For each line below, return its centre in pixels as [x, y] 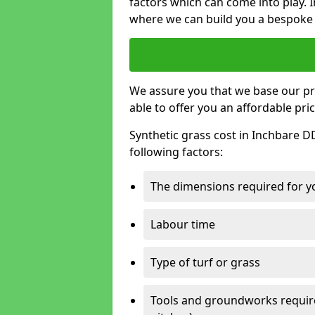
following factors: [176, 152]
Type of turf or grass [205, 262]
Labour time [183, 224]
